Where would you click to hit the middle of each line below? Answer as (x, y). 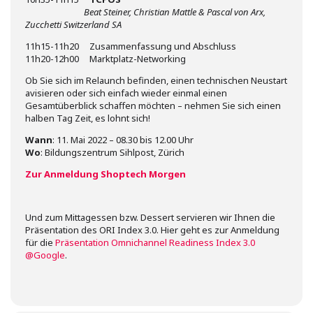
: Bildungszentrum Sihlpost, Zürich (112, 152)
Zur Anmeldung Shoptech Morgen (105, 174)
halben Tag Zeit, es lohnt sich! (88, 118)
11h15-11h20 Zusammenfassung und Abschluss (131, 46)
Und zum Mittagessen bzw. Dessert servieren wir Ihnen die (150, 217)
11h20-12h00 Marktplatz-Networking (105, 59)
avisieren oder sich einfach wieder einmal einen (126, 93)
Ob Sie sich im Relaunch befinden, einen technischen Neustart (156, 80)
